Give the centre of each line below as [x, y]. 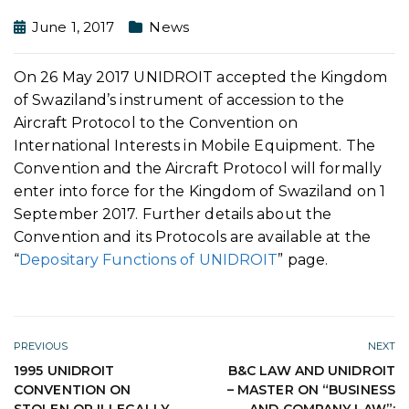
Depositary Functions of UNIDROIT [149, 259]
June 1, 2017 [73, 27]
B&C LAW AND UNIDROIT [311, 370]
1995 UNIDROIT [64, 370]
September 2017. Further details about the [173, 214]
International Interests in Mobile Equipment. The [194, 145]
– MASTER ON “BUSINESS [311, 389]
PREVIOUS [41, 346]
